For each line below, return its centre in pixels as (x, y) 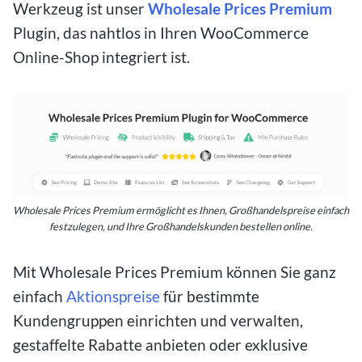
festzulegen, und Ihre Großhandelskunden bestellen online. (181, 227)
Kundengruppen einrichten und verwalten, (158, 321)
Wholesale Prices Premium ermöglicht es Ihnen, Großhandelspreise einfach (181, 210)
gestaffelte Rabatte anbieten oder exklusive (160, 345)
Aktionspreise (113, 297)
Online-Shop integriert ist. (103, 57)
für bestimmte (210, 297)
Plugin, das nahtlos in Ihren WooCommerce (161, 33)
